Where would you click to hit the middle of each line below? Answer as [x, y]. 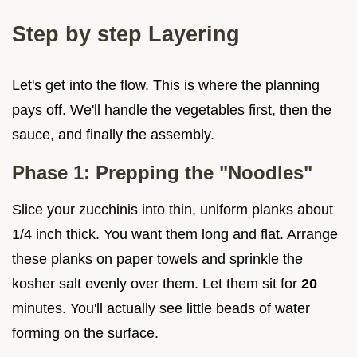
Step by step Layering [126, 33]
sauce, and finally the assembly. [113, 134]
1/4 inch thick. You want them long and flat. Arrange [175, 234]
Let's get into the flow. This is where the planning [166, 85]
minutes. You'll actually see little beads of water [161, 308]
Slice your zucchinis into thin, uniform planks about [173, 209]
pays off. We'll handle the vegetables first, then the [172, 110]
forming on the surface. [85, 333]
